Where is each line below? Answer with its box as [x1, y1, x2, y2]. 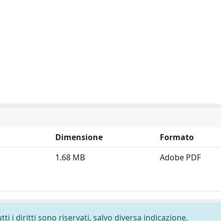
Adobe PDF [160, 152, 201, 163]
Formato [160, 132, 194, 143]
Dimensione [55, 132, 103, 143]
